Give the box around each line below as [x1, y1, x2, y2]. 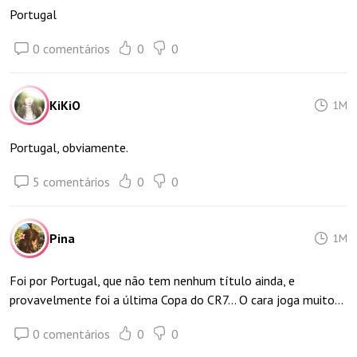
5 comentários [33, 174, 110, 190]
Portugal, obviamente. [10, 139, 128, 155]
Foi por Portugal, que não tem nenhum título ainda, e [10, 273, 295, 288]
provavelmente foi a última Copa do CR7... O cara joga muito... [10, 292, 343, 308]
